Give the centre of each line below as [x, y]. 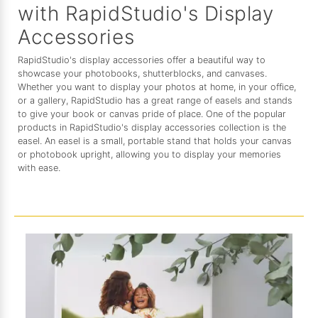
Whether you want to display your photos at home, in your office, [157, 87]
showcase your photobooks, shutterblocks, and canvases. [142, 74]
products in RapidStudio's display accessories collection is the [152, 128]
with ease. [39, 168]
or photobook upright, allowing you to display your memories [149, 155]
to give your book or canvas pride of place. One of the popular [152, 114]
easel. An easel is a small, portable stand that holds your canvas [155, 141]
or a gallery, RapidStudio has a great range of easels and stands [155, 101]
